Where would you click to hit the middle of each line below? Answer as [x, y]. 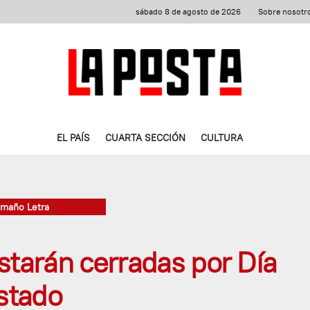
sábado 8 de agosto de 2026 [188, 11]
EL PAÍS [73, 138]
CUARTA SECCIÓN [145, 138]
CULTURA [222, 138]
